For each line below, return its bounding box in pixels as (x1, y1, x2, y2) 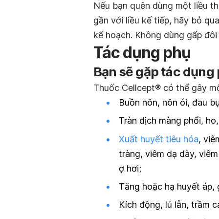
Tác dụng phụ (93, 43, 191, 63)
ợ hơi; (119, 163, 141, 174)
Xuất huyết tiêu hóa (119, 133, 198, 144)
